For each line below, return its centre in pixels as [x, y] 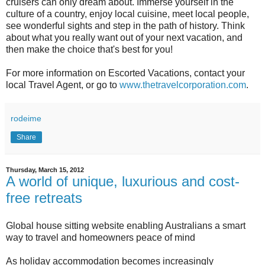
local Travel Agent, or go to [63, 85]
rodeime [26, 118]
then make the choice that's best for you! [89, 49]
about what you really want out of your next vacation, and [124, 37]
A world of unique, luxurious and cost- [123, 181]
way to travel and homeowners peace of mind [101, 238]
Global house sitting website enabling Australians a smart [126, 226]
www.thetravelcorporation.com [183, 85]
